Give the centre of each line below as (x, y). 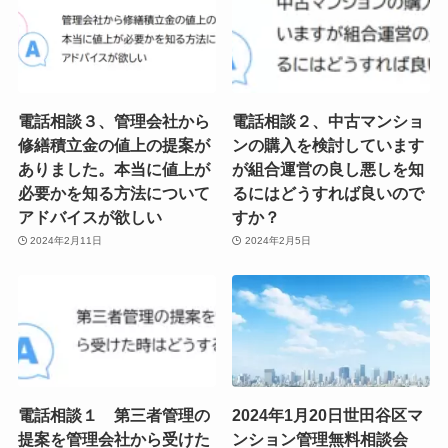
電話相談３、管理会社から (113, 120)
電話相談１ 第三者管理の (113, 414)
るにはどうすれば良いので (328, 192)
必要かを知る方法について (113, 192)
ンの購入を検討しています (328, 144)
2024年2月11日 (66, 241)
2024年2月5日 (277, 241)
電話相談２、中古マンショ (328, 120)
